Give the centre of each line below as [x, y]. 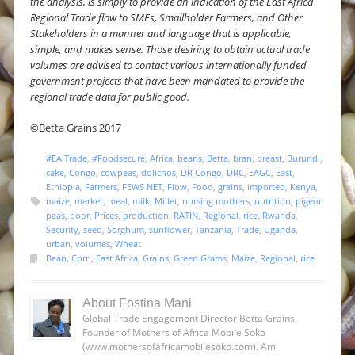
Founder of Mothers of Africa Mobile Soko [174, 332]
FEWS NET [142, 186]
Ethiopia [63, 186]
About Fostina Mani [137, 303]
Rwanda [279, 215]
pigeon [310, 200]
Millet [166, 200]
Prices [106, 215]
